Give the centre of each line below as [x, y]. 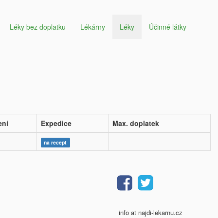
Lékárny [93, 27]
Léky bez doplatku [38, 27]
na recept [55, 142]
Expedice [56, 123]
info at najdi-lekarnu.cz [151, 212]
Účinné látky [168, 27]
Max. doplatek [136, 123]
